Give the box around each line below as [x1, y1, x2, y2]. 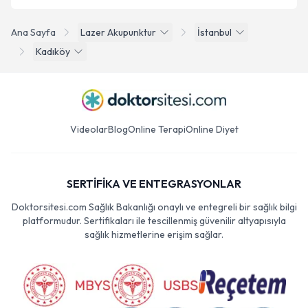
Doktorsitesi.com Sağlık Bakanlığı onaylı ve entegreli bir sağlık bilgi [11, 201, 297, 213]
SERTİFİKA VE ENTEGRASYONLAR [67, 177, 241, 190]
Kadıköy [36, 45, 70, 58]
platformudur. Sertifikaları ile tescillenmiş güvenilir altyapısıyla [22, 214, 286, 227]
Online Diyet [185, 123, 239, 135]
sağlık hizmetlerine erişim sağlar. [85, 228, 223, 241]
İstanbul [197, 26, 232, 38]
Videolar [69, 123, 108, 135]
